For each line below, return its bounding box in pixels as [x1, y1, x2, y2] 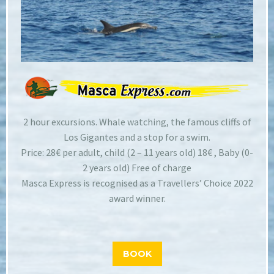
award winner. [108, 192, 166, 205]
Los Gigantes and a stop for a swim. [64, 131, 210, 144]
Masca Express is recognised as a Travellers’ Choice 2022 [21, 177, 253, 190]
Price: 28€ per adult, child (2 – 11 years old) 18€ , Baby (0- [21, 146, 253, 159]
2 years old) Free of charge [83, 161, 191, 174]
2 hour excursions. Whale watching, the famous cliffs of [23, 116, 251, 128]
